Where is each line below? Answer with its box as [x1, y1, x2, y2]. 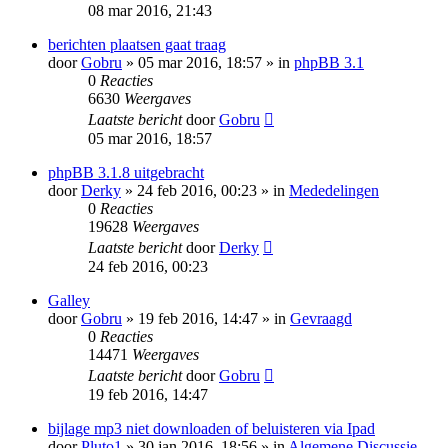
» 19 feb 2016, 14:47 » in [122, 310, 290, 328]
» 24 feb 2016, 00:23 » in [121, 182, 289, 200]
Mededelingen [289, 182, 379, 200]
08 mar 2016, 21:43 [88, 2, 212, 20]
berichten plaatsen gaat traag [48, 36, 226, 54]
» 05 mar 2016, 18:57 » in [122, 54, 294, 72]
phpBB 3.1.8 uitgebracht [48, 164, 204, 182]
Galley [48, 292, 90, 310]
